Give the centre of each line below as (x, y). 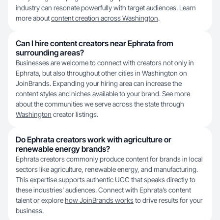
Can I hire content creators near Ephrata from (95, 43)
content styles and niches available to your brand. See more (103, 94)
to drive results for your (168, 200)
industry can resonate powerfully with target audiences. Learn (106, 8)
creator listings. (75, 114)
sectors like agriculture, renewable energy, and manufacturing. (107, 169)
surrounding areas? (50, 53)
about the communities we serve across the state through (100, 104)
